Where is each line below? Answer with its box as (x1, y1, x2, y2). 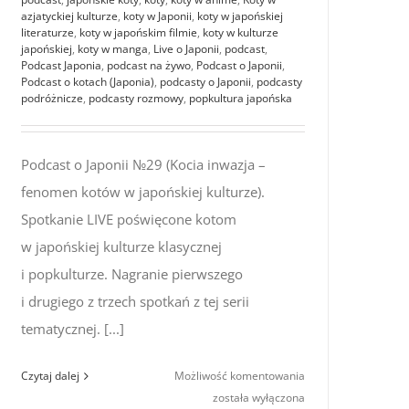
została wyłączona (213, 390, 306, 406)
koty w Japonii (123, 8, 192, 25)
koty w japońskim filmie (79, 25, 197, 41)
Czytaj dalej (21, 368, 79, 384)
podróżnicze (21, 90, 83, 107)
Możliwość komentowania (174, 368, 306, 384)
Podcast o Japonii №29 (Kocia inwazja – (21, 155, 266, 174)
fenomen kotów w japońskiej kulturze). (21, 183, 265, 202)
